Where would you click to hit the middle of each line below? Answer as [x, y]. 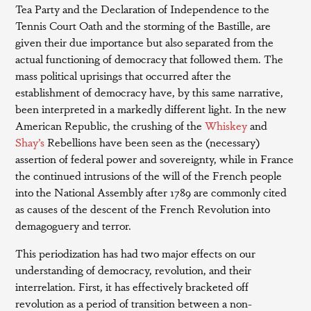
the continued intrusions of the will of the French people [149, 175]
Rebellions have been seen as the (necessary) [152, 142]
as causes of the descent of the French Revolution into [143, 209]
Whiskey [226, 125]
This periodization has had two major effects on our [136, 253]
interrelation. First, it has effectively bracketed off [132, 286]
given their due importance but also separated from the [145, 42]
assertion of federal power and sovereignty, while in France [155, 159]
